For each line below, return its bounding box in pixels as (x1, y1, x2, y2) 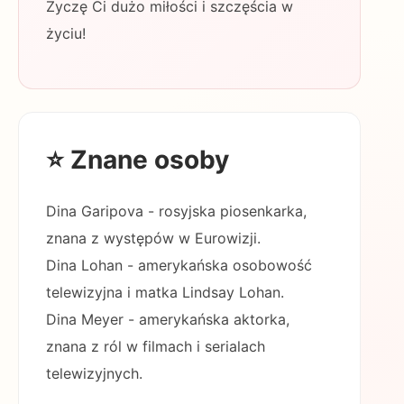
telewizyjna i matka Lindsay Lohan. (46, 283, 284, 301)
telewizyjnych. (46, 364, 142, 382)
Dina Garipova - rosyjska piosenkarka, (46, 202, 307, 220)
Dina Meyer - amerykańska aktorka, (46, 310, 289, 328)
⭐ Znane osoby (46, 144, 229, 175)
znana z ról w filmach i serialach (46, 337, 265, 355)
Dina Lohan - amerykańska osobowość (46, 256, 312, 274)
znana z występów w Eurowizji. (46, 229, 261, 247)
